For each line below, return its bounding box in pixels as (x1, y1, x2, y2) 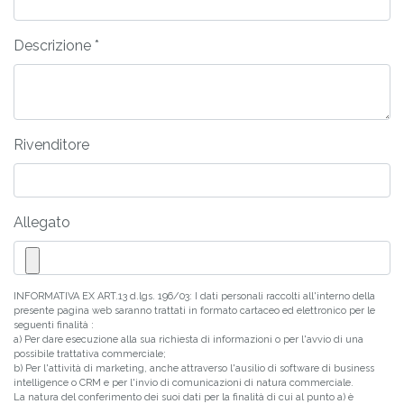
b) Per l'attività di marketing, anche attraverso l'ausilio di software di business (14, 363, 374, 375)
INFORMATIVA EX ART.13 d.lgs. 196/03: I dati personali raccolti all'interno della (14, 290, 375, 303)
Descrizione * (14, 37, 99, 55)
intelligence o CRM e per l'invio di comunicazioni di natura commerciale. (14, 377, 353, 390)
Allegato (14, 214, 70, 232)
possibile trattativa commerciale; (14, 348, 166, 361)
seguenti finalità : (14, 319, 94, 332)
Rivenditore (14, 136, 89, 154)
